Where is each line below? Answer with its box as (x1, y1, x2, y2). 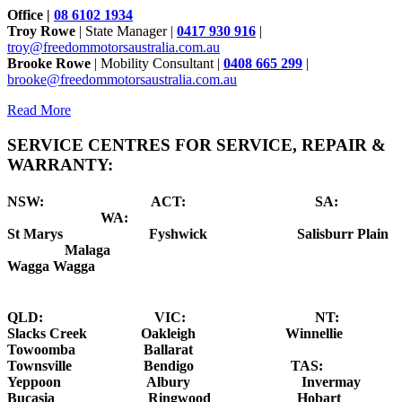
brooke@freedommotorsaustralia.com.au (7, 72, 237, 88)
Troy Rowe (7, 23, 75, 39)
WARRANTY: (7, 154, 113, 174)
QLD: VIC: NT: (7, 310, 339, 326)
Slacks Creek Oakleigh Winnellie (7, 326, 343, 342)
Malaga (7, 242, 110, 258)
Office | (7, 7, 54, 23)
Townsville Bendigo (7, 358, 291, 374)
